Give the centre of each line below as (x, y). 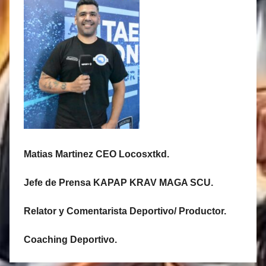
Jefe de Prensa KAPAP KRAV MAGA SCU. (118, 182)
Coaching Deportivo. (70, 239)
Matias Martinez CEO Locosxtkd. (96, 154)
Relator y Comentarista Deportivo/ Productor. (125, 211)
